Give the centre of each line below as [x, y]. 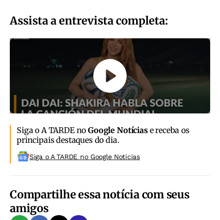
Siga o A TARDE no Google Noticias [85, 156]
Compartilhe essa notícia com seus [100, 194]
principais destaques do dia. [68, 140]
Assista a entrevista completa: [89, 20]
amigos [29, 208]
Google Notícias [118, 130]
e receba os [168, 130]
